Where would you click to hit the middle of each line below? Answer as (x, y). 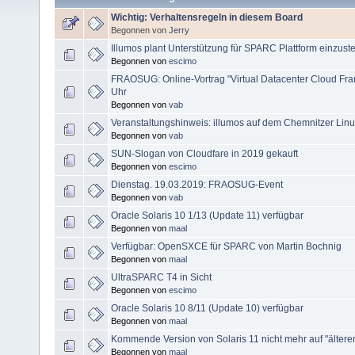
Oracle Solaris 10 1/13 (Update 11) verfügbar (207, 215)
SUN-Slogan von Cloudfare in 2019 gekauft (204, 153)
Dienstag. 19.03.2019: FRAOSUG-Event (197, 184)
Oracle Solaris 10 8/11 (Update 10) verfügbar (207, 308)
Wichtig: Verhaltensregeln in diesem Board (207, 17)
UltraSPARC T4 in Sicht (161, 277)
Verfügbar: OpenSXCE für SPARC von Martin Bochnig (226, 246)
